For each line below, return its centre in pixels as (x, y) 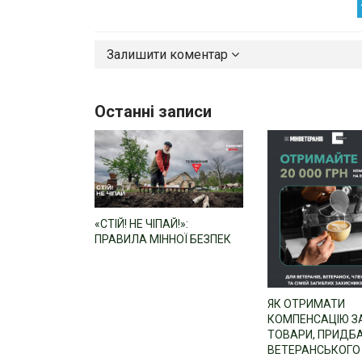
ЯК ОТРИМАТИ (306, 303)
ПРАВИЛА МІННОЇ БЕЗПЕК (163, 239)
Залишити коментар (169, 55)
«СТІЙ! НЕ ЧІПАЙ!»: (141, 223)
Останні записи (153, 112)
